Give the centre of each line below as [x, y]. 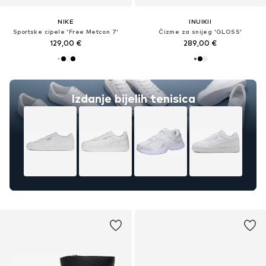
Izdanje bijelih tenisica [133, 98]
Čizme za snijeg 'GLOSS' [200, 32]
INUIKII [200, 22]
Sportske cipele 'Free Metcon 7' [66, 32]
